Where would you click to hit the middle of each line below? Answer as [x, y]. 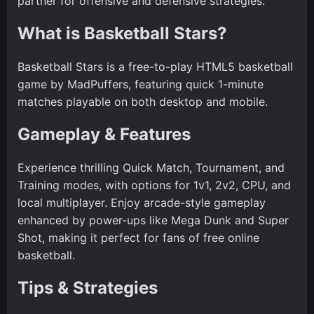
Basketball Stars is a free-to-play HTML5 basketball [155, 66]
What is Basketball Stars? [122, 33]
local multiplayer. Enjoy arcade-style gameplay [142, 202]
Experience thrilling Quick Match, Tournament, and [151, 167]
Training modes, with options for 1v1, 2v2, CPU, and [154, 185]
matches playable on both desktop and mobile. [143, 101]
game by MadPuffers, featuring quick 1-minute [141, 84]
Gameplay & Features [104, 134]
